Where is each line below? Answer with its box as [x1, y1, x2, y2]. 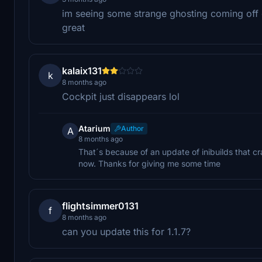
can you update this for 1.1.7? [62, 225, 191, 237]
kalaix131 [62, 64, 102, 77]
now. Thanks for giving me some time [78, 158, 220, 168]
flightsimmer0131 [62, 199, 139, 212]
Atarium [78, 123, 111, 133]
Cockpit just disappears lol [62, 90, 180, 102]
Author [121, 123, 144, 133]
